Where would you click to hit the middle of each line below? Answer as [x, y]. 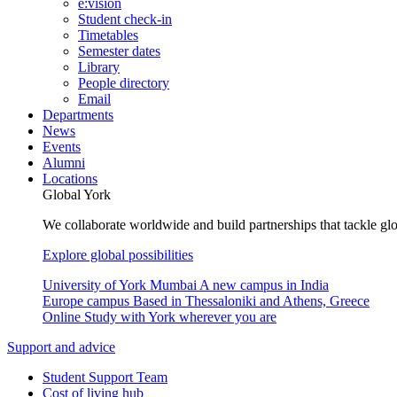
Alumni [64, 163]
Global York [77, 195]
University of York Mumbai [120, 285]
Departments [78, 115]
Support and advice [61, 347]
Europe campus [86, 301]
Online [62, 317]
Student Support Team [105, 377]
